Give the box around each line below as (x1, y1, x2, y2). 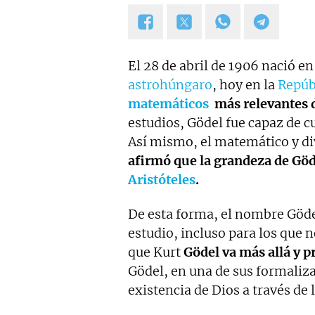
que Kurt (128, 244, 184, 260)
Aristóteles (128, 172, 195, 188)
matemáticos (128, 96, 209, 112)
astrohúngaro (128, 77, 212, 93)
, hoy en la (212, 77, 278, 93)
